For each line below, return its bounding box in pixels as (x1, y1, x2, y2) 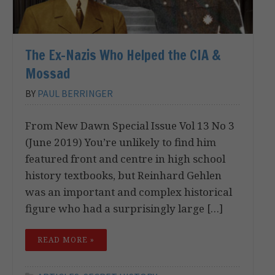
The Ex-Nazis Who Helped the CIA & (25, 45, 221, 64)
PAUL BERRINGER (37, 87, 113, 99)
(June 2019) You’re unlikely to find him (25, 134, 216, 149)
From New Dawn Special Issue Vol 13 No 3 (25, 118, 234, 133)
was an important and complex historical (25, 184, 232, 199)
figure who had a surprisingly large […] (25, 201, 223, 215)
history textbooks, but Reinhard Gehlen (25, 168, 222, 182)
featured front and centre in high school (25, 151, 225, 166)
